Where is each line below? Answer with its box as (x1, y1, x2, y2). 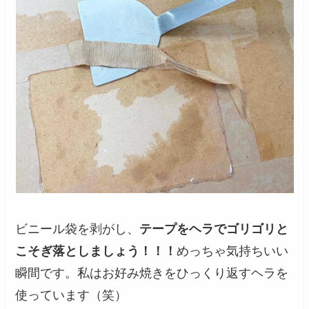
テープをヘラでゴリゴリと (139, 222, 289, 237)
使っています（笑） (15, 288, 128, 303)
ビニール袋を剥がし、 (15, 222, 140, 237)
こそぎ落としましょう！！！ (15, 244, 177, 259)
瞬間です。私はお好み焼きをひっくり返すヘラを (15, 266, 289, 281)
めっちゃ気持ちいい (177, 244, 289, 259)
